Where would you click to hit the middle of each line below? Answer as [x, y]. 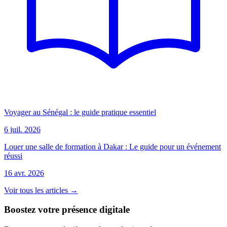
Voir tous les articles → [41, 190]
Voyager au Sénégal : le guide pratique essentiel [80, 112]
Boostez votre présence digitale [67, 210]
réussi [13, 156]
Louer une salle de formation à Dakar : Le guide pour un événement [112, 146]
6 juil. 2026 [22, 129]
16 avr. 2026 [24, 173]
